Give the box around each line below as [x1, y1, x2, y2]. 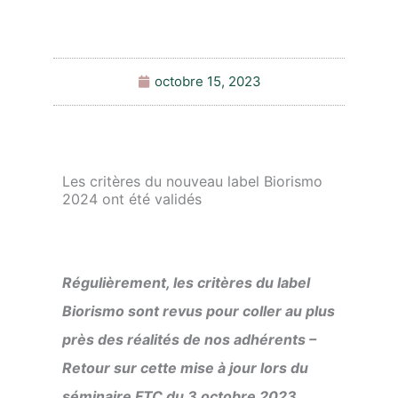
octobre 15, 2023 [154, 73, 261, 90]
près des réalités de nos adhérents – [62, 330, 316, 348]
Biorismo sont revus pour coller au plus [62, 302, 335, 320]
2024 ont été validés [62, 190, 202, 208]
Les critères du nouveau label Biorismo [62, 172, 322, 190]
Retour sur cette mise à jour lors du [62, 359, 308, 377]
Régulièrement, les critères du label [62, 274, 310, 291]
